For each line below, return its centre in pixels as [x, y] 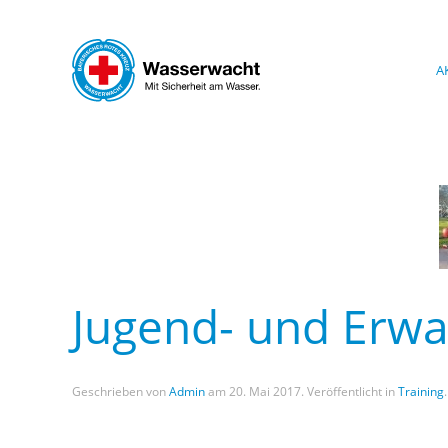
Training [421, 391]
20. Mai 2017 [265, 391]
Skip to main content [119, 52]
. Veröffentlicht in [349, 391]
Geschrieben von [120, 391]
